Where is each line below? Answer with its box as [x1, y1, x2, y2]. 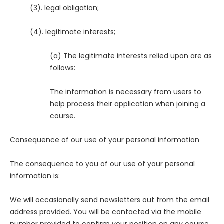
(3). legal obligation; [30, 3, 99, 13]
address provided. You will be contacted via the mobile [10, 207, 201, 217]
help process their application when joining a [50, 99, 205, 109]
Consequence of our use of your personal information [10, 135, 199, 145]
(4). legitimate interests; [30, 27, 115, 37]
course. [50, 111, 75, 121]
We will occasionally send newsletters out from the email [10, 195, 209, 205]
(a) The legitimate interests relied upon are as [50, 51, 212, 61]
